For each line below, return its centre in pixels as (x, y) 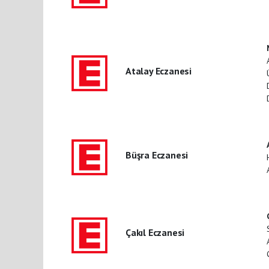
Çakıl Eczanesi (155, 233)
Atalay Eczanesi (159, 71)
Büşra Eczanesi (157, 155)
